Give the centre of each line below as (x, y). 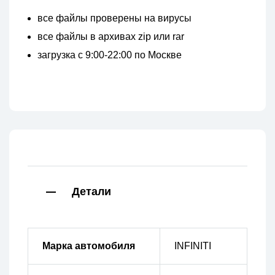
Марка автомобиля (88, 246)
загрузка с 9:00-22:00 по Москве (110, 55)
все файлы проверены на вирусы (114, 18)
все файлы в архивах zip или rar (111, 37)
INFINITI (192, 246)
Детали (91, 192)
